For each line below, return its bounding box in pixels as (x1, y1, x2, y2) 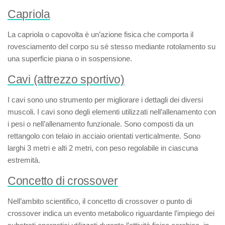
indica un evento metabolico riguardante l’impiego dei (41, 209, 214, 217)
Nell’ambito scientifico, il (8, 197, 87, 205)
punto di (166, 197, 192, 205)
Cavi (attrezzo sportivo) (8, 73, 125, 86)
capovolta (51, 30, 83, 39)
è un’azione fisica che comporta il (83, 30, 193, 39)
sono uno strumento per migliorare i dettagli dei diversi (25, 95, 203, 104)
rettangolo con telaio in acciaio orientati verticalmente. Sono (8, 132, 200, 140)
